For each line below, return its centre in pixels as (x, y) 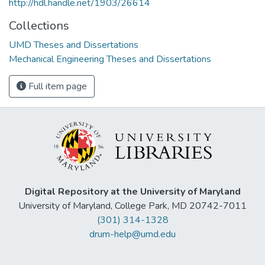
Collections (39, 25)
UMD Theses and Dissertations (74, 45)
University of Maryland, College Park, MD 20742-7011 (132, 206)
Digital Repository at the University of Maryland (132, 192)
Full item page (56, 86)
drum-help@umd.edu (132, 235)
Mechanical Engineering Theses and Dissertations (110, 59)
